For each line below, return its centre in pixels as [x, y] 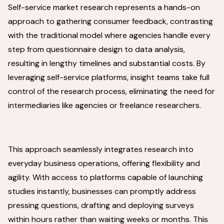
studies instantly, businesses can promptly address [102, 191]
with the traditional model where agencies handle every [109, 35]
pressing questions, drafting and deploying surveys [101, 205]
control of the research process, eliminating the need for [111, 91]
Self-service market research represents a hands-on [104, 7]
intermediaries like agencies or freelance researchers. [104, 105]
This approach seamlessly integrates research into [101, 149]
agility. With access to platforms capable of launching [105, 177]
